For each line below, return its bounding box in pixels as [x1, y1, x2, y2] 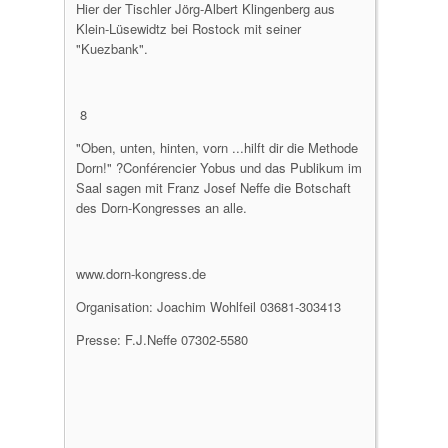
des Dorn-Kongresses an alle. [76, 198, 247, 217]
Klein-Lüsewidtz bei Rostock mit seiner [76, 19, 301, 38]
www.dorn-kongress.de [76, 264, 206, 283]
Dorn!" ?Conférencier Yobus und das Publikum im [76, 158, 362, 177]
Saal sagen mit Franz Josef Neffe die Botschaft [76, 178, 351, 197]
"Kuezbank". [76, 39, 148, 58]
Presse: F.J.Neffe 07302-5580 [76, 330, 248, 349]
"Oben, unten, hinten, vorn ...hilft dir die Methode [76, 138, 358, 157]
